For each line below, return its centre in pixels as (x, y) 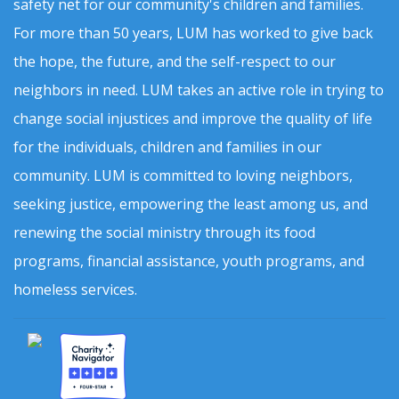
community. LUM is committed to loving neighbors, (183, 175)
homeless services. (75, 289)
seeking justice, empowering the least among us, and (191, 204)
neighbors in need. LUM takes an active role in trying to (199, 90)
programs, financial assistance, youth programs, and (189, 261)
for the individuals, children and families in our (167, 147)
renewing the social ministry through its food (164, 232)
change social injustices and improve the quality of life (193, 118)
